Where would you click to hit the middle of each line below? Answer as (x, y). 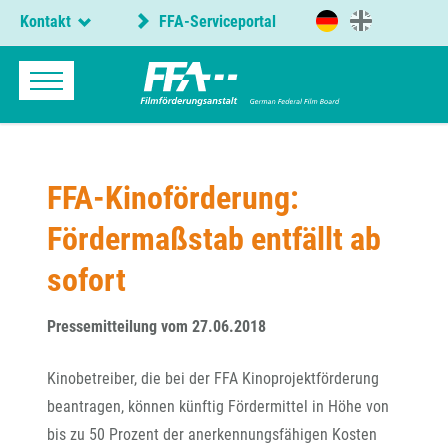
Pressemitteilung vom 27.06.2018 (156, 326)
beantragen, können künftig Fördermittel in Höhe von (218, 406)
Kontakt (45, 21)
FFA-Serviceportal (215, 22)
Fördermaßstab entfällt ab (214, 239)
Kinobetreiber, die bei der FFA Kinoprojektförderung (213, 378)
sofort (86, 280)
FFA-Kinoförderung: (173, 198)
